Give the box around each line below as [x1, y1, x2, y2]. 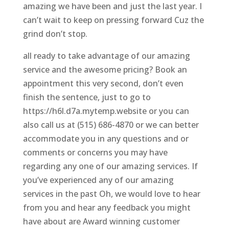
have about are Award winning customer [22, 215, 180, 227]
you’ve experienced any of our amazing [22, 174, 174, 186]
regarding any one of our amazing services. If [22, 160, 198, 172]
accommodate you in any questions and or [22, 132, 189, 144]
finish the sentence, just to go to [22, 91, 151, 103]
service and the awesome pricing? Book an [22, 63, 187, 75]
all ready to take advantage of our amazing [22, 50, 190, 61]
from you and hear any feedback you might [22, 201, 191, 213]
